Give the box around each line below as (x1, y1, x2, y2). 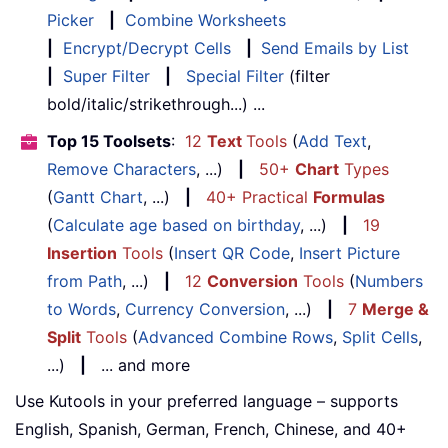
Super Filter (63, 65, 150, 86)
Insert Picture (299, 242, 400, 263)
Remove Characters (47, 158, 196, 179)
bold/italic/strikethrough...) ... (47, 93, 265, 114)
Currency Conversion (125, 298, 285, 319)
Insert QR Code (174, 242, 290, 263)
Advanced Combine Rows (138, 326, 333, 347)
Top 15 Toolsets (47, 130, 171, 151)
